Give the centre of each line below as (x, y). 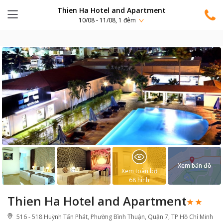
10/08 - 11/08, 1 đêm (107, 20)
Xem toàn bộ (139, 171)
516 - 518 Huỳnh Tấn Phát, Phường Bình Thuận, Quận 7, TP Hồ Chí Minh (115, 217)
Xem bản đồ (194, 166)
